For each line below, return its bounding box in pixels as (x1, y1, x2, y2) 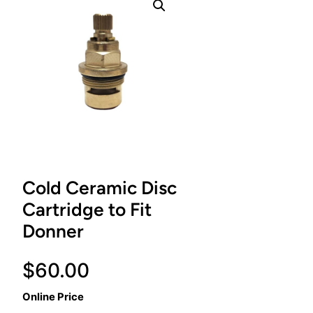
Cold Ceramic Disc (22, 177, 177, 200)
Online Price (22, 290, 84, 303)
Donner (22, 220, 84, 243)
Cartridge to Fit (22, 198, 152, 221)
